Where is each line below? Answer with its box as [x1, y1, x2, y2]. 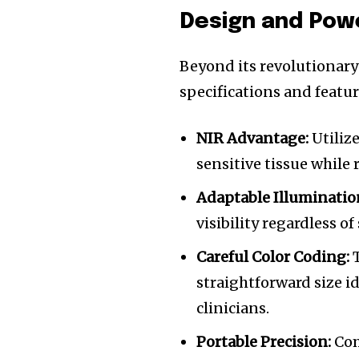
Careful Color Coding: [196, 248, 350, 266]
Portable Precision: [196, 333, 332, 351]
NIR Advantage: [196, 129, 309, 147]
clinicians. [196, 299, 270, 317]
